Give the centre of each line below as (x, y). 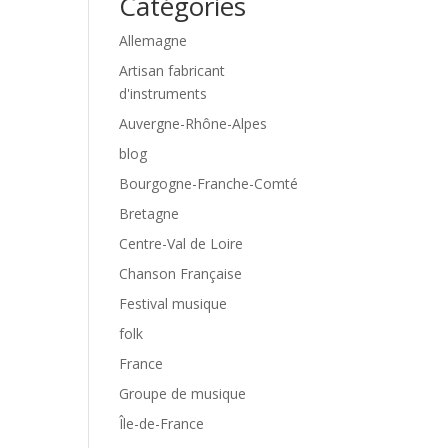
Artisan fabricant (172, 70)
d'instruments (163, 93)
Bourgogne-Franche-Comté (209, 183)
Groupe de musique (183, 393)
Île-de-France (162, 423)
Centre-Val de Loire (181, 243)
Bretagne (149, 213)
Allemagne (153, 40)
